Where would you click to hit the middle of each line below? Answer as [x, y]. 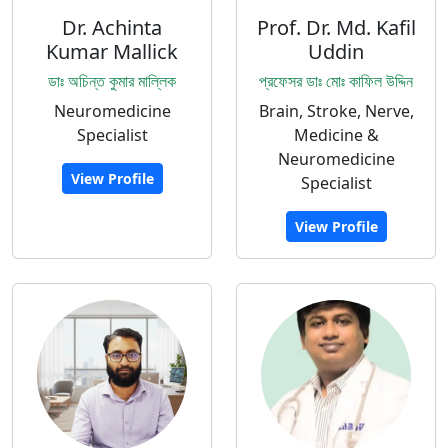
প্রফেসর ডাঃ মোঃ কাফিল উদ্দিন [336, 81]
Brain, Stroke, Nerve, [336, 111]
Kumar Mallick [112, 51]
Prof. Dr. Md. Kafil [336, 27]
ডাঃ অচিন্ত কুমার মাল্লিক [112, 81]
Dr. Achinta [112, 27]
